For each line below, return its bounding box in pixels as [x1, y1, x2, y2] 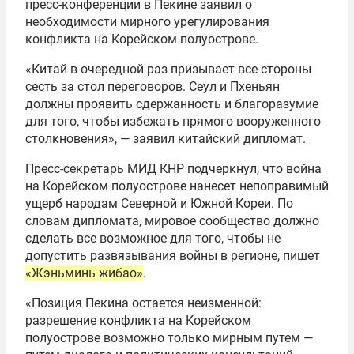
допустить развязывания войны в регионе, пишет [25, 248, 320, 264]
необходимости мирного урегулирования [25, 14, 269, 30]
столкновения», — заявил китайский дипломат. [25, 131, 306, 147]
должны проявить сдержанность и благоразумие [25, 96, 318, 112]
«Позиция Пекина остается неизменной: [25, 296, 262, 311]
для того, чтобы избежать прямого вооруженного [25, 114, 321, 130]
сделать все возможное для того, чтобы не [25, 231, 281, 247]
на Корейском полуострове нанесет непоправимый [25, 179, 329, 194]
